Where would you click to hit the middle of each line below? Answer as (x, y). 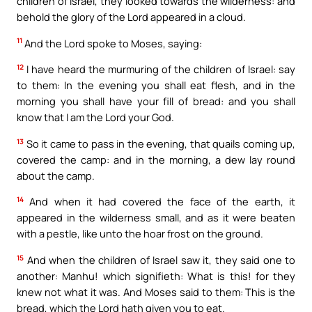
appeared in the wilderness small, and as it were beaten (156, 218)
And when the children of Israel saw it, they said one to (159, 259)
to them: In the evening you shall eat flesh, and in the (156, 85)
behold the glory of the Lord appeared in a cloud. (131, 16)
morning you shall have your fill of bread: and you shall (156, 101)
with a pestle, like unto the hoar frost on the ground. (140, 234)
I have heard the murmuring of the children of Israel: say (159, 69)
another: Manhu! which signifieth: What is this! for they (156, 275)
